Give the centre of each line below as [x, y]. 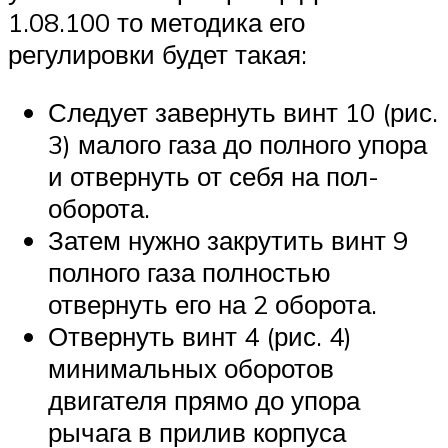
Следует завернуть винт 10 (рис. [243, 111]
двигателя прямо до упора [204, 399]
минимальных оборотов [191, 367]
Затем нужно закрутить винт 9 [228, 239]
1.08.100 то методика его [156, 22]
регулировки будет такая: [157, 54]
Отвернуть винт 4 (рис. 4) [200, 335]
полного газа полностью [189, 271]
